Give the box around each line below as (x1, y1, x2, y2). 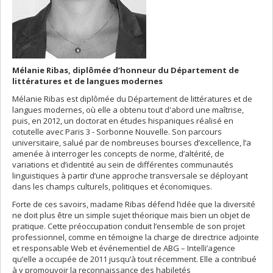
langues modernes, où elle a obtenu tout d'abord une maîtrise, (12, 104, 244, 115)
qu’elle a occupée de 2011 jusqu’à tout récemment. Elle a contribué (12, 253, 257, 264)
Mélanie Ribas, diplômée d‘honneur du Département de (12, 65, 239, 76)
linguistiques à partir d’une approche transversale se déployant (12, 170, 248, 181)
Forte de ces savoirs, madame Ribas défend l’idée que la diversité (12, 199, 255, 210)
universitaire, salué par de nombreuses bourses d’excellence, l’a (12, 137, 251, 148)
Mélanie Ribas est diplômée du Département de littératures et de (12, 93, 252, 104)
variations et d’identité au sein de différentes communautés (12, 159, 233, 170)
